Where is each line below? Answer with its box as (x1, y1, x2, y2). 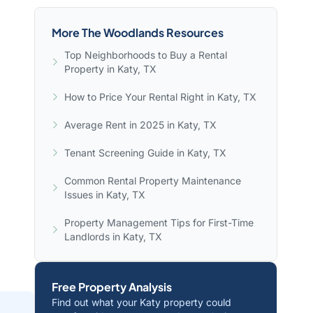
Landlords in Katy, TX (64, 230, 162, 242)
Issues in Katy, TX (64, 188, 145, 201)
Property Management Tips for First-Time (64, 216, 254, 228)
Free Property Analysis (52, 279, 173, 294)
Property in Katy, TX (64, 62, 156, 75)
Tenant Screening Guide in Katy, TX (64, 146, 226, 159)
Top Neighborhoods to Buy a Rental (64, 48, 227, 61)
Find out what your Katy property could (52, 296, 232, 308)
